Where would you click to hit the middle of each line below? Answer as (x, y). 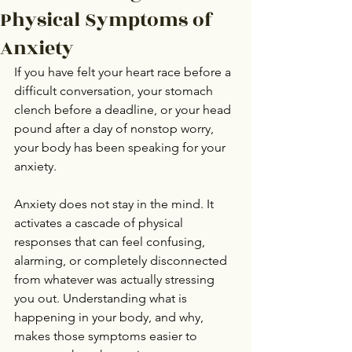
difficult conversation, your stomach (115, 91)
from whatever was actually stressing (116, 279)
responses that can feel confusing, (111, 242)
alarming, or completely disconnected (122, 260)
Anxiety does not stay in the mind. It (115, 204)
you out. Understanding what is (102, 298)
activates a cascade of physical (100, 223)
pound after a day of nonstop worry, (115, 128)
